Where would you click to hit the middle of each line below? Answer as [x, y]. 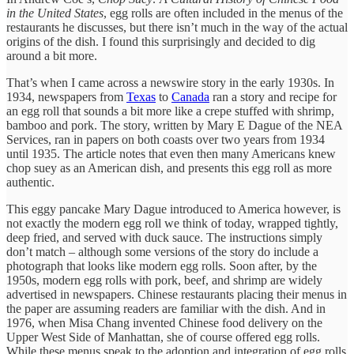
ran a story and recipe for [273, 96]
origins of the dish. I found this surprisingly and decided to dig [161, 41]
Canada [190, 96]
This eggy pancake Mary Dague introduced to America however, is [173, 209]
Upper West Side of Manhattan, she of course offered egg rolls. [163, 337]
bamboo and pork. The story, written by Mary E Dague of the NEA [174, 125]
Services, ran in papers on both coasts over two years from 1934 [166, 139]
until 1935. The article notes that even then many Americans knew [171, 153]
